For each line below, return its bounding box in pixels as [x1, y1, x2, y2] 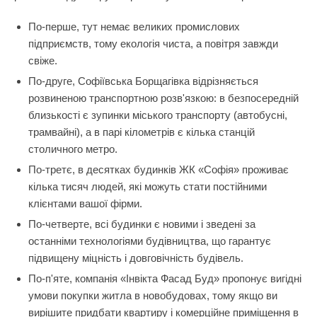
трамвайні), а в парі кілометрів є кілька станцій [28, 126, 255, 138]
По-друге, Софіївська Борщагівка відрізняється [28, 75, 258, 87]
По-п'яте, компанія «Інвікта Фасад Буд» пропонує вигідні [28, 272, 301, 284]
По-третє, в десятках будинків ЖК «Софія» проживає [28, 163, 289, 175]
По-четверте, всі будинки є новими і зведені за [28, 218, 255, 230]
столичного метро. [28, 143, 117, 155]
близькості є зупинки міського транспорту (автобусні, [28, 109, 287, 121]
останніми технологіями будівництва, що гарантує [28, 235, 271, 247]
